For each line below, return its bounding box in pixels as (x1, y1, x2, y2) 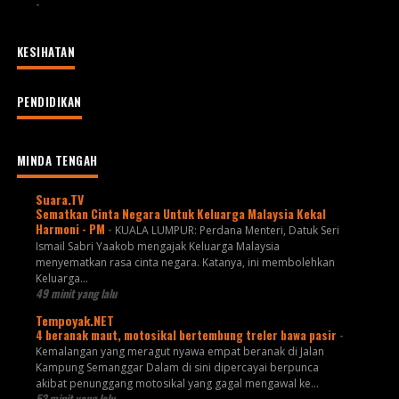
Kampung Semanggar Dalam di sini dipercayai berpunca (35, 359, 319, 375)
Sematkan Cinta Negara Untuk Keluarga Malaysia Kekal (35, 204, 326, 223)
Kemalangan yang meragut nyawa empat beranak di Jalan (35, 343, 324, 359)
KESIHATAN (16, 43, 76, 61)
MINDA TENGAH (16, 151, 98, 170)
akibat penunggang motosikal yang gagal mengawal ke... (35, 375, 319, 391)
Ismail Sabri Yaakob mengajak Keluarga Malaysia (35, 238, 280, 254)
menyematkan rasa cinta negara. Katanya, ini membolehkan (35, 254, 335, 270)
